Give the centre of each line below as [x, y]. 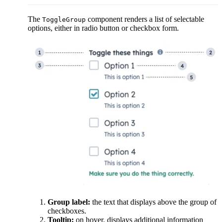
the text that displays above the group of [153, 202]
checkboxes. [67, 211]
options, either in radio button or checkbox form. [103, 28]
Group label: [69, 202]
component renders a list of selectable [145, 19]
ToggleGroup [64, 19]
